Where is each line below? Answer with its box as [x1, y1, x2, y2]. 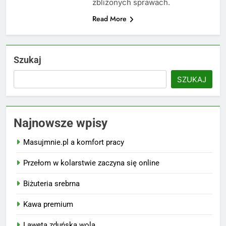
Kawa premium [23, 199, 73, 209]
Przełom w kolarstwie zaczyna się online [23, 158, 159, 167]
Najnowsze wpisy [14, 116, 107, 130]
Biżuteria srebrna [23, 179, 80, 188]
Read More [92, 13, 127, 24]
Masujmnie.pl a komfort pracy [23, 137, 124, 147]
